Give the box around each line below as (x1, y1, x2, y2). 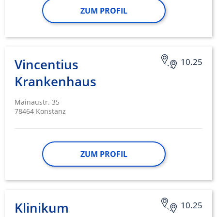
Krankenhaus (15, 73, 96, 91)
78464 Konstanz (15, 107, 66, 116)
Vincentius (15, 56, 78, 74)
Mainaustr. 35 (15, 97, 60, 107)
